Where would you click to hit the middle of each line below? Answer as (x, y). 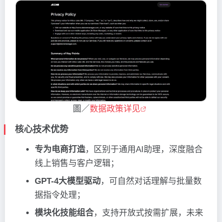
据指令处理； (60, 195)
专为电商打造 (60, 150)
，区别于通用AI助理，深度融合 (144, 150)
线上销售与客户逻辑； (77, 164)
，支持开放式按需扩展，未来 (148, 213)
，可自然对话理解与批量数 (151, 181)
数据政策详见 (115, 109)
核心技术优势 (41, 130)
